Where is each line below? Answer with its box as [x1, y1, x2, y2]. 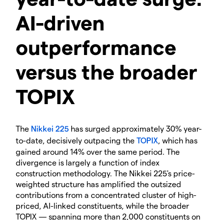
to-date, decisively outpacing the [16, 135, 137, 145]
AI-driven [16, 9, 105, 34]
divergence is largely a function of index [16, 157, 160, 167]
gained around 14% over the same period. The [16, 146, 180, 156]
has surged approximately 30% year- [69, 123, 202, 133]
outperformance [16, 34, 176, 59]
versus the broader [16, 58, 197, 83]
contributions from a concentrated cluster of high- [16, 190, 196, 199]
